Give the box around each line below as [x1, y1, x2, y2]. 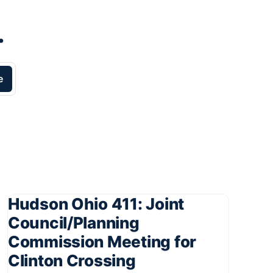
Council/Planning [7, 213, 140, 233]
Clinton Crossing [7, 251, 136, 271]
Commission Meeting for [7, 232, 197, 252]
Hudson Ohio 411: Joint [7, 194, 185, 214]
